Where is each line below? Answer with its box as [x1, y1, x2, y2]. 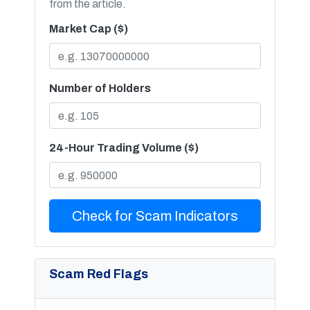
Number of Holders [49, 82, 151, 95]
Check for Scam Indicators [72, 208, 238, 224]
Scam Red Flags [49, 267, 148, 282]
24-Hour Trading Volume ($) [49, 142, 199, 154]
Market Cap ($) [49, 23, 128, 35]
